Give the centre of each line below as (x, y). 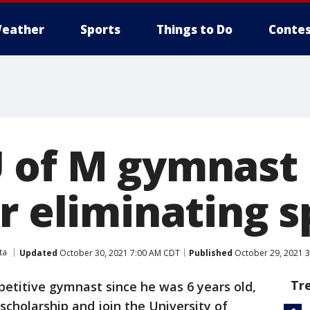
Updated (38, 253)
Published (211, 253)
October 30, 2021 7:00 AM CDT (119, 253)
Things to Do (194, 29)
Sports (100, 29)
